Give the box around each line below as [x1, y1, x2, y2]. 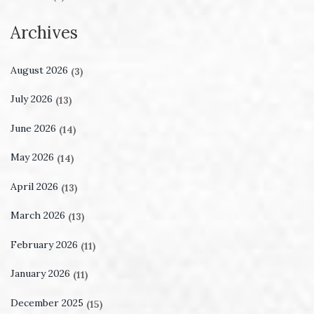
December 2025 [11, 296, 86, 309]
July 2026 [11, 93, 55, 106]
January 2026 [11, 267, 73, 280]
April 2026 [11, 179, 61, 193]
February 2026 [11, 238, 81, 251]
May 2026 [11, 151, 57, 164]
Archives [11, 21, 78, 43]
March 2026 [11, 209, 68, 222]
